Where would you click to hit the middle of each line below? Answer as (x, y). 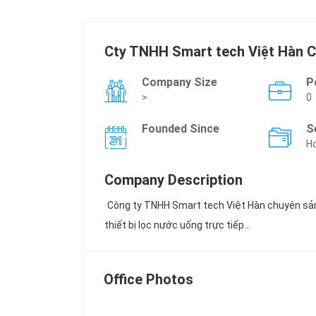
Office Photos (148, 279)
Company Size (180, 82)
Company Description (174, 180)
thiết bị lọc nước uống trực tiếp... (177, 225)
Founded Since (181, 129)
